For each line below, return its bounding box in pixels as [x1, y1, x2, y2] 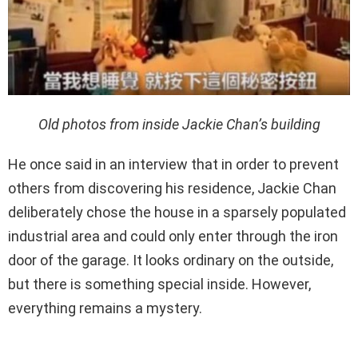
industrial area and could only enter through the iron [8, 227, 338, 245]
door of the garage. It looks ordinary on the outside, [8, 251, 333, 268]
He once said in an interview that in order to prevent [8, 155, 339, 173]
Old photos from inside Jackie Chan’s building [38, 115, 320, 133]
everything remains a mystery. [8, 299, 202, 316]
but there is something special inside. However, [8, 275, 311, 292]
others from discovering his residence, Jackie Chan [8, 179, 336, 197]
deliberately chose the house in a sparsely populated [8, 203, 346, 221]
